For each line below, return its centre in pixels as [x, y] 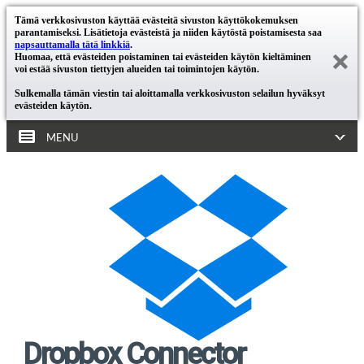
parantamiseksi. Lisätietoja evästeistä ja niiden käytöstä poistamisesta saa [168, 32]
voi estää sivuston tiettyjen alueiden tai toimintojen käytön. [137, 69]
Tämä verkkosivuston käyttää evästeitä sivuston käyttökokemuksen [156, 20]
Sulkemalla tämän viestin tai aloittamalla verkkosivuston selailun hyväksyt [170, 93]
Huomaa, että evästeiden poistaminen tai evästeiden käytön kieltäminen [163, 57]
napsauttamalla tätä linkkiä [72, 45]
